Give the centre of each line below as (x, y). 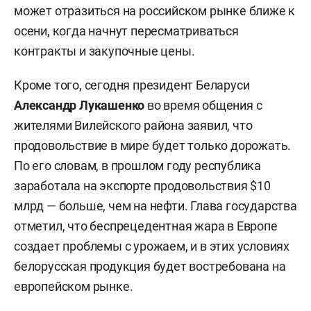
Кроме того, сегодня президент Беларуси (132, 85)
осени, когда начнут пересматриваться (126, 31)
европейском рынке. (74, 286)
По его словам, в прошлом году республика (137, 165)
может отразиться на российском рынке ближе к (155, 10)
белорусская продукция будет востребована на (150, 266)
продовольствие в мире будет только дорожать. (153, 145)
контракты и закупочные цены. (104, 51)
